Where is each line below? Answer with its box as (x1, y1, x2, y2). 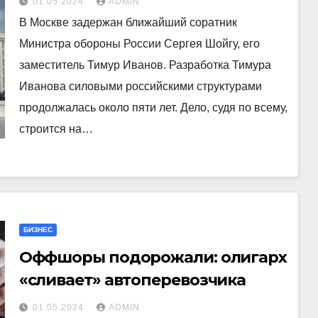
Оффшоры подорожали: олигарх (18, 248, 287, 267)
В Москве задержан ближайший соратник (18, 16, 237, 28)
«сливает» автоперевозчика (18, 270, 246, 290)
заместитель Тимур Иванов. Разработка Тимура (18, 59, 271, 71)
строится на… (18, 123, 93, 135)
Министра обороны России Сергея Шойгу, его (18, 38, 260, 50)
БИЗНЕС (23, 226, 53, 234)
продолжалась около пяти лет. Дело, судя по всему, (18, 102, 287, 114)
